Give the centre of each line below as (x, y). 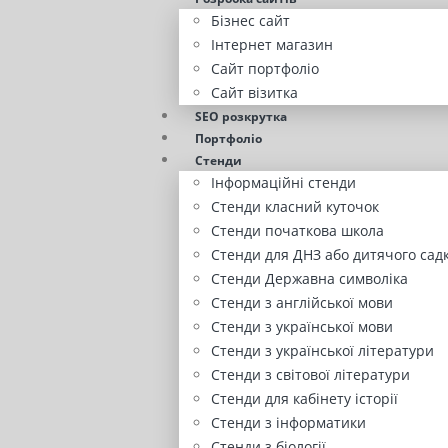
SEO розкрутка (241, 117)
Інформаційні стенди (283, 183)
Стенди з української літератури (322, 351)
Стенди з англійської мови (302, 303)
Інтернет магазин (272, 45)
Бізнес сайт (250, 21)
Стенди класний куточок (295, 207)
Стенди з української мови (302, 327)
